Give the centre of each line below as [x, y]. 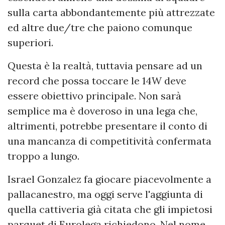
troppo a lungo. [43, 156]
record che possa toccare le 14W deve [97, 81]
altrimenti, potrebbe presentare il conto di [107, 126]
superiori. [30, 43]
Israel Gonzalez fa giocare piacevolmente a [109, 179]
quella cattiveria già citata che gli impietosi [110, 209]
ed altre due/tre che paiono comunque [100, 28]
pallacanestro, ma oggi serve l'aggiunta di [105, 194]
